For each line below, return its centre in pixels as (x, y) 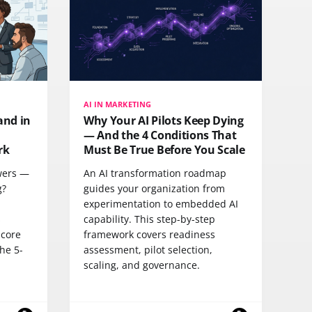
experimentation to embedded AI (161, 203)
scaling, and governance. (142, 265)
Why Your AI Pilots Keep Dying (164, 120)
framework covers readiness (149, 234)
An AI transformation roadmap (155, 173)
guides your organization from (154, 188)
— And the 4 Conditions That (160, 135)
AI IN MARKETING (117, 104)
